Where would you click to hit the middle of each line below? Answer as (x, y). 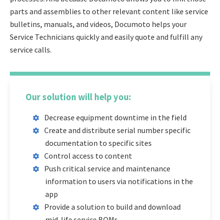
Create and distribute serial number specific (117, 130)
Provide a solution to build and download (112, 206)
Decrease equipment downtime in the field (115, 117)
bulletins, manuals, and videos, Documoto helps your (98, 24)
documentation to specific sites (98, 143)
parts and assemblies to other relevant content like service (109, 11)
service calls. (31, 49)
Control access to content (88, 155)
